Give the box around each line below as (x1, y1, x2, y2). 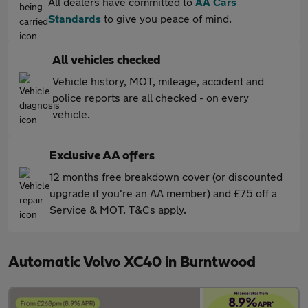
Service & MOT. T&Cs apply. (49, 203, 186, 216)
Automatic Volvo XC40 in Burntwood (8, 254, 256, 269)
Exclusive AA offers (49, 150, 155, 162)
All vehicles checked (52, 54, 161, 67)
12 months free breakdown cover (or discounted (49, 170, 283, 183)
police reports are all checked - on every (52, 91, 249, 104)
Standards (48, 12, 101, 25)
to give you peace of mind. (101, 12, 232, 25)
